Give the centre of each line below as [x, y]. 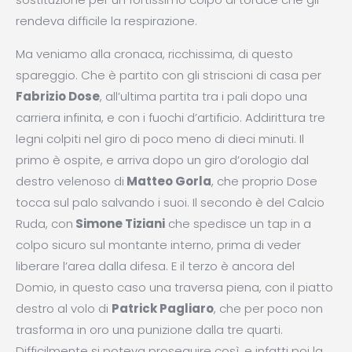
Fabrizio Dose [58, 96]
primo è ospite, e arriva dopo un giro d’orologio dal [162, 160]
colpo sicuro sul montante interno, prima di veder [158, 245]
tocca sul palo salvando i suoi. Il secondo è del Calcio [170, 202]
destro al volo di [64, 308]
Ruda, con [44, 224]
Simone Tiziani [119, 224]
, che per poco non [268, 308]
